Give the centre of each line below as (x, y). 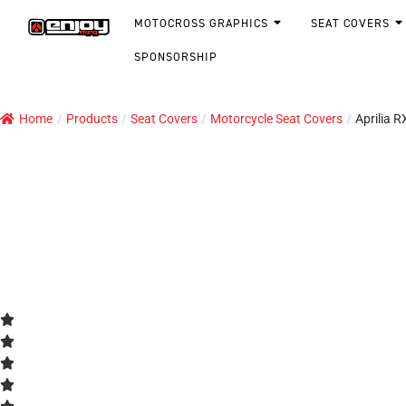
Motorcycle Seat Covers (276, 119)
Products (92, 119)
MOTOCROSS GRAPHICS (201, 23)
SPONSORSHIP (175, 57)
